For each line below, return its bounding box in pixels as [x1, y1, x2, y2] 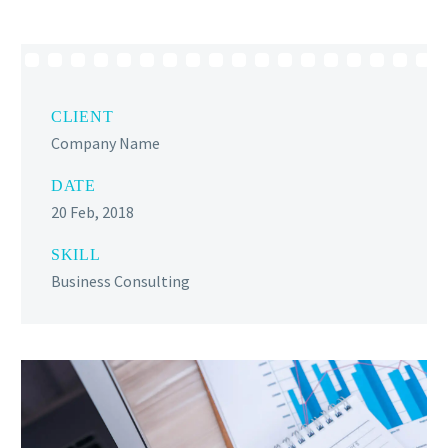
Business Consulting [51, 271, 190, 292]
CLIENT [51, 107, 114, 125]
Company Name [51, 133, 160, 154]
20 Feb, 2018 [51, 202, 134, 223]
